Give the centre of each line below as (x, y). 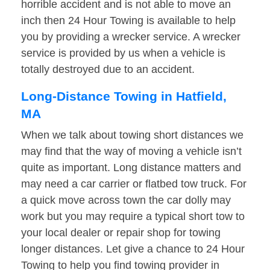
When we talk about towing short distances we (132, 135)
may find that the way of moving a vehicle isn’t (131, 152)
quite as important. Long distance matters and (131, 168)
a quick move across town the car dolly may (126, 200)
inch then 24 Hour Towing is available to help (128, 21)
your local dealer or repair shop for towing (121, 233)
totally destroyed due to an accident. (108, 70)
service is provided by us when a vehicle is (123, 53)
